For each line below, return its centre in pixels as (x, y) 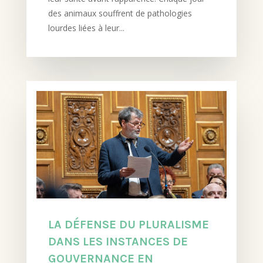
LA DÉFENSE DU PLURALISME (128, 224)
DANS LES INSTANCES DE (118, 241)
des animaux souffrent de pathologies (120, 14)
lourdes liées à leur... (86, 28)
